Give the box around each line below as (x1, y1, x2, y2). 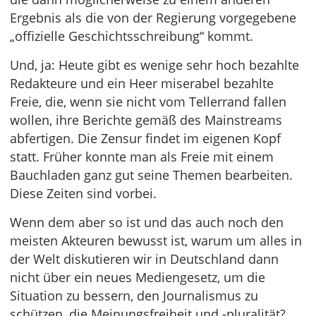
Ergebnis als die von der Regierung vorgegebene (10, 9, 296, 26)
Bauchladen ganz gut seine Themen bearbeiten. (10, 166, 293, 183)
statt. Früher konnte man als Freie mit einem (10, 148, 274, 165)
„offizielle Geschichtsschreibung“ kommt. (10, 28, 253, 44)
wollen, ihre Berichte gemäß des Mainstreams (10, 111, 282, 128)
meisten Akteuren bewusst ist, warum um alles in (10, 232, 302, 249)
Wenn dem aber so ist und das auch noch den (10, 214, 284, 231)
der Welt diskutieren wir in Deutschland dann (10, 250, 279, 267)
